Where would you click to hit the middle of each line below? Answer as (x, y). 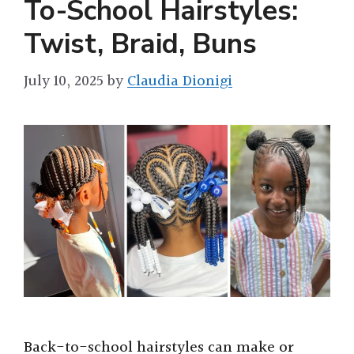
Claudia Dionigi (180, 82)
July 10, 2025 (64, 82)
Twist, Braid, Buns (140, 43)
